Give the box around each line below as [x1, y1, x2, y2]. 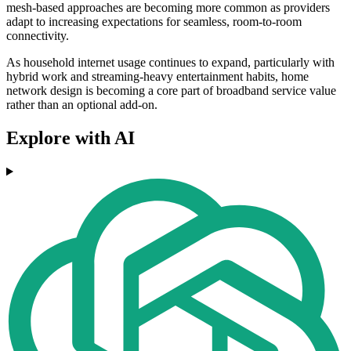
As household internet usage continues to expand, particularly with [6, 56, 335, 70]
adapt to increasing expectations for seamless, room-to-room [6, 15, 302, 29]
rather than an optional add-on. [6, 98, 157, 112]
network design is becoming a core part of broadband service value [6, 84, 336, 98]
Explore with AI [6, 128, 135, 149]
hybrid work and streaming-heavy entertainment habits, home [6, 70, 309, 84]
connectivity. [6, 29, 69, 43]
